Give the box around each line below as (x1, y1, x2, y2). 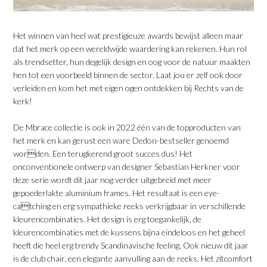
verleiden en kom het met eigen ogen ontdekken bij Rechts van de (13, 83, 244, 94)
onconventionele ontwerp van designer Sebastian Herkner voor (13, 162, 241, 172)
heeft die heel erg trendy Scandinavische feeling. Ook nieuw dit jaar (13, 240, 249, 251)
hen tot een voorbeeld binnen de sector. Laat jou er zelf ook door (13, 70, 243, 80)
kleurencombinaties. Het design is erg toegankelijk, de (13, 214, 202, 225)
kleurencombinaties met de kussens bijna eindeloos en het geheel (13, 227, 246, 238)
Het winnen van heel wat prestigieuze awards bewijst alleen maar (13, 30, 244, 41)
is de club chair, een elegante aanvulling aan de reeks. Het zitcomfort (13, 253, 253, 264)
